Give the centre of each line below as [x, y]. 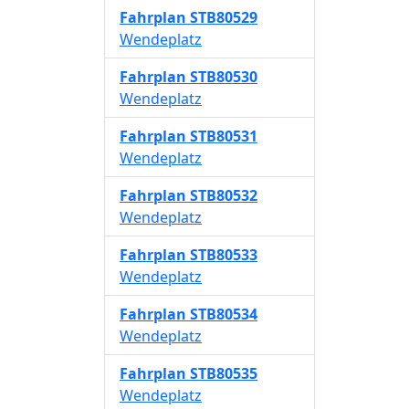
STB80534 [224, 314]
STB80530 [224, 77]
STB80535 [224, 373]
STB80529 [224, 17]
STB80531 [224, 136]
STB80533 [224, 255]
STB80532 [224, 195]
